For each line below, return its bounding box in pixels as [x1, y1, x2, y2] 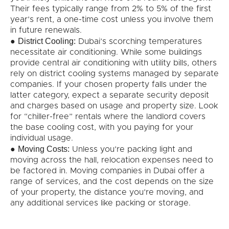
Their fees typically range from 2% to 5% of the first [10, 5, 211, 13]
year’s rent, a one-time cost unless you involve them [10, 15, 213, 24]
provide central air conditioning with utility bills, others [10, 59, 217, 67]
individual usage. [10, 134, 73, 143]
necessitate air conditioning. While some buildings [10, 48, 202, 57]
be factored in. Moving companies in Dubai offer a [10, 167, 204, 175]
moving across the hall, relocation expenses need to [10, 156, 213, 165]
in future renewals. [10, 26, 82, 35]
